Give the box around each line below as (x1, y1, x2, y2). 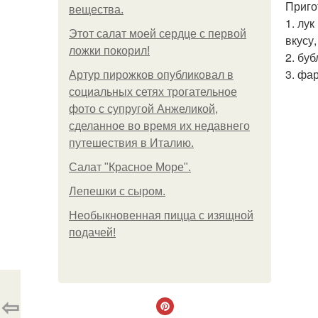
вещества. (69, 4, 124, 16)
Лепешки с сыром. (69, 185, 165, 197)
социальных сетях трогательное (69, 86, 237, 98)
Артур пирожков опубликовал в (69, 69, 234, 81)
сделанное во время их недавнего (69, 120, 250, 132)
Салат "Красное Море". (69, 161, 191, 173)
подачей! (69, 226, 116, 238)
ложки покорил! (69, 45, 150, 57)
